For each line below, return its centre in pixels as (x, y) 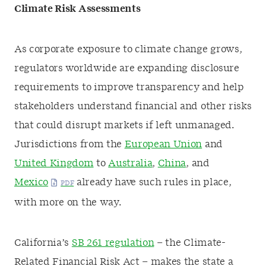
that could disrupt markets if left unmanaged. (124, 125)
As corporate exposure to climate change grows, (128, 49)
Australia (130, 163)
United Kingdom (54, 163)
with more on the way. (68, 202)
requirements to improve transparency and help (129, 87)
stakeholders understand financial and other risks (133, 106)
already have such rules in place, (153, 182)
